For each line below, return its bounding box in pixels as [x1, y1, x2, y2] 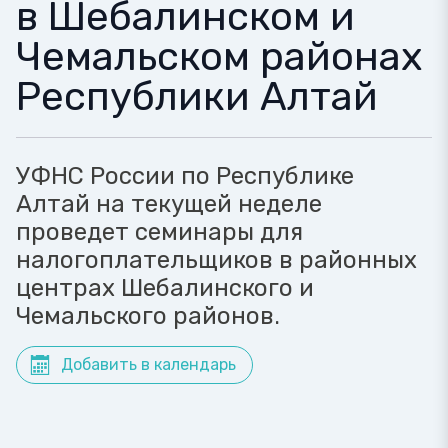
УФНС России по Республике [16, 162, 354, 190]
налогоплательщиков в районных [16, 246, 417, 274]
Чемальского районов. [16, 302, 280, 330]
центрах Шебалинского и [16, 274, 314, 302]
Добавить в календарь [61, 355, 236, 374]
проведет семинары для [16, 218, 303, 246]
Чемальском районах [16, 33, 423, 80]
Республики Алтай [16, 73, 378, 120]
